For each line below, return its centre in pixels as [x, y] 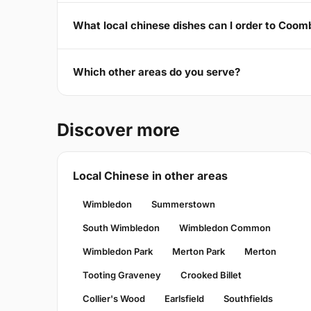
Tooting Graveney [122, 275]
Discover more [118, 129]
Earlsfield [184, 298]
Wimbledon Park [118, 251]
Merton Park [199, 251]
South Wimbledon [121, 227]
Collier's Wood [114, 298]
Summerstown [183, 204]
